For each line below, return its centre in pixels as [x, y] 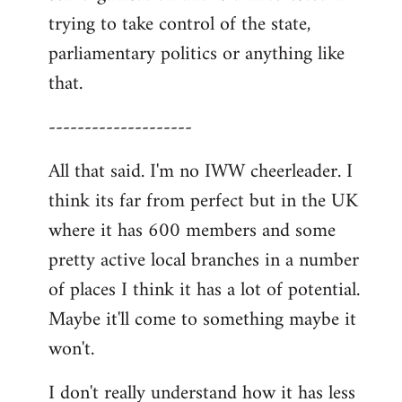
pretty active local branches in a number [204, 260]
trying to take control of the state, [179, 24]
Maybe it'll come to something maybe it [202, 319]
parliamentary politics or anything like [197, 54]
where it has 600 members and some [192, 231]
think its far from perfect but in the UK [203, 201]
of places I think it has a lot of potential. [204, 290]
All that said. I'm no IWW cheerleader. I [201, 171]
